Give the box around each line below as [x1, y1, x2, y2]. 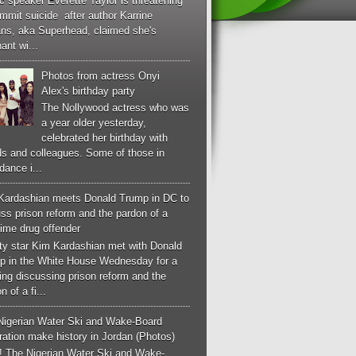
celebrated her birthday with [41, 132, 168, 145]
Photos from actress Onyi [41, 69, 161, 82]
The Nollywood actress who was [41, 102, 190, 114]
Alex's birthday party [41, 84, 136, 97]
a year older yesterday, [41, 117, 147, 130]
